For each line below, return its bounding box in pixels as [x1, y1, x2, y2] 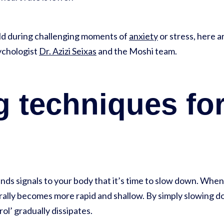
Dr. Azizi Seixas [39, 45, 96, 57]
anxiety [129, 30, 158, 42]
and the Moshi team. [96, 45, 177, 57]
